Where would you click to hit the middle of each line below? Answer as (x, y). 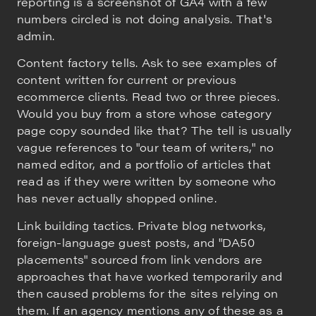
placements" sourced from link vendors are (140, 259)
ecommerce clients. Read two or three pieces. (148, 97)
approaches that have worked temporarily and (150, 276)
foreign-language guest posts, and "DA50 (136, 242)
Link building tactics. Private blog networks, (142, 225)
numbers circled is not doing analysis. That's (145, 18)
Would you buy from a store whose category (145, 114)
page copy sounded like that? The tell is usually (154, 130)
